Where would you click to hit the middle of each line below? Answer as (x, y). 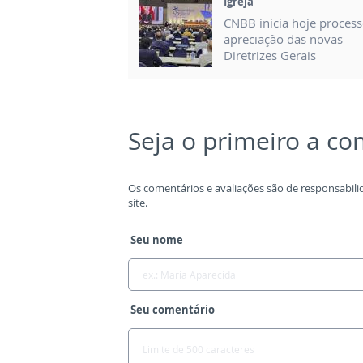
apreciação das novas (283, 39)
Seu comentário (172, 310)
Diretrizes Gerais (270, 56)
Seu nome (156, 240)
